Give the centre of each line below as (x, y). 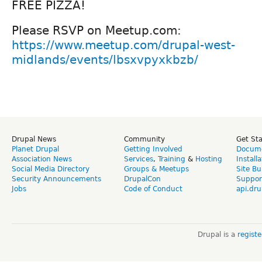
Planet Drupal (35, 149)
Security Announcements (56, 179)
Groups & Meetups (156, 169)
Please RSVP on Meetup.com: (96, 30)
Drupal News (34, 139)
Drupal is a (217, 234)
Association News (42, 159)
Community (144, 139)
